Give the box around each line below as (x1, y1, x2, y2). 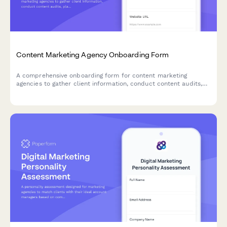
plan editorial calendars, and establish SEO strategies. (16, 88, 181, 95)
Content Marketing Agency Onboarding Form (16, 50, 169, 59)
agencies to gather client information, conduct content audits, (16, 80, 202, 87)
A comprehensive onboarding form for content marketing (16, 71, 187, 79)
